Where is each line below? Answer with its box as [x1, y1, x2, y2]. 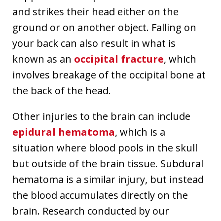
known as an [12, 52, 74, 66]
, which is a [115, 125, 165, 139]
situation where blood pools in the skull [12, 141, 197, 154]
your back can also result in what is [12, 36, 176, 50]
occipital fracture [74, 52, 164, 66]
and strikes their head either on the [12, 4, 179, 18]
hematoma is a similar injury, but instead [12, 172, 204, 186]
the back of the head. [12, 83, 111, 97]
